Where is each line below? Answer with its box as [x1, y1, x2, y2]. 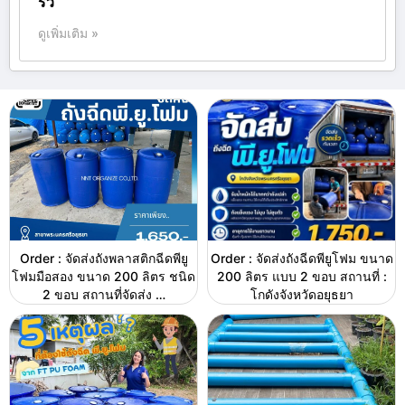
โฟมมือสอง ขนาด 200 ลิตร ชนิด [12, 268, 195, 284]
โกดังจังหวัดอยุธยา [250, 286, 353, 302]
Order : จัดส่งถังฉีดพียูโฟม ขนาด [210, 250, 393, 266]
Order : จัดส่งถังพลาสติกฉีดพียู [19, 250, 188, 266]
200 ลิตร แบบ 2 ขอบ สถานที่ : [216, 268, 387, 284]
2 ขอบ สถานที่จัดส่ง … [42, 286, 165, 302]
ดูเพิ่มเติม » [38, 25, 99, 42]
